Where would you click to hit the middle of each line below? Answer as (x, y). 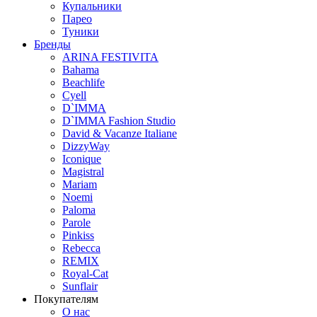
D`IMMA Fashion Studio (119, 121)
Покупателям (66, 299)
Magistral (83, 172)
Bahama (81, 70)
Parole (76, 223)
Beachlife (83, 82)
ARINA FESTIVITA (110, 57)
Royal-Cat (85, 273)
